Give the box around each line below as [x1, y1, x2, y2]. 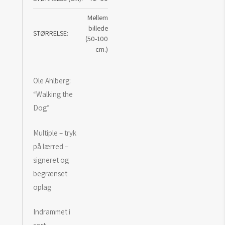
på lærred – [33, 141, 68, 151]
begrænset [33, 168, 67, 178]
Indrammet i [33, 207, 70, 217]
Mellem [87, 13, 108, 23]
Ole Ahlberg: [33, 76, 71, 86]
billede [88, 24, 108, 33]
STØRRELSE [33, 29, 67, 38]
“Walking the [33, 89, 73, 99]
